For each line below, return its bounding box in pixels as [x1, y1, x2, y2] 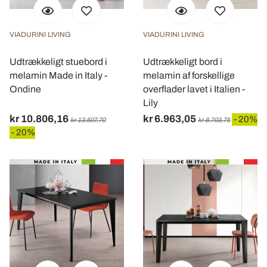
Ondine [10, 83, 41, 94]
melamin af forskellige [143, 70, 235, 80]
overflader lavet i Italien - [143, 83, 245, 94]
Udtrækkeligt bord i [143, 56, 222, 67]
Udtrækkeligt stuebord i [10, 56, 107, 67]
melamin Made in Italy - [10, 70, 107, 80]
